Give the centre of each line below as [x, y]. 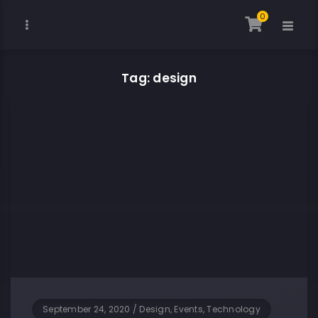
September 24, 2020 [87, 309]
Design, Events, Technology [200, 309]
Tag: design [159, 78]
